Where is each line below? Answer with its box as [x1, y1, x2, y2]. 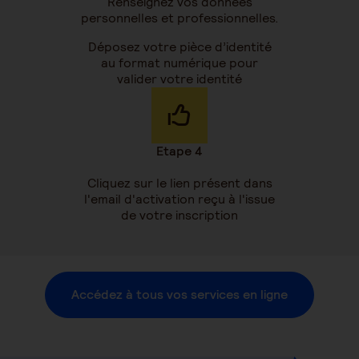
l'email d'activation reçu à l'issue [84, 190, 275, 208]
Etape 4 [156, 142, 203, 159]
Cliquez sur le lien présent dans [87, 174, 272, 192]
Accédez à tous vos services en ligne [71, 285, 288, 303]
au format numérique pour [101, 54, 258, 71]
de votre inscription [121, 206, 238, 224]
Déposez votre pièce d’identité [87, 38, 272, 55]
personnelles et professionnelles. [80, 9, 279, 26]
